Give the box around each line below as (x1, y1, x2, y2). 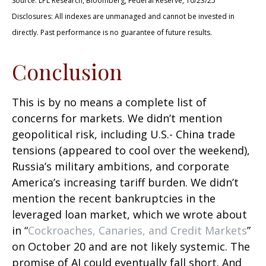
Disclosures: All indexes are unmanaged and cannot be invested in (12, 11, 235, 22)
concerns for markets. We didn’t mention (12, 111, 222, 126)
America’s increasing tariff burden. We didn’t (12, 175, 239, 190)
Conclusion (12, 57, 122, 86)
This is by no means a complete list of (12, 95, 207, 110)
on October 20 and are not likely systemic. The (12, 239, 250, 254)
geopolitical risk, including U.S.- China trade (12, 127, 235, 142)
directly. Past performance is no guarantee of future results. (12, 27, 212, 38)
